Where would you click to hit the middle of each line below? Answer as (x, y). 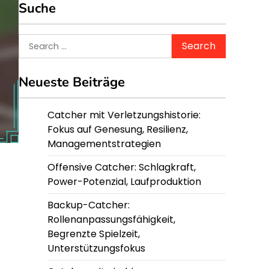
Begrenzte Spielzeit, (94, 234)
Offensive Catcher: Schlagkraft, (122, 167)
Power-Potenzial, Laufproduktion (124, 182)
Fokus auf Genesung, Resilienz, (118, 129)
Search (35, 41)
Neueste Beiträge (72, 82)
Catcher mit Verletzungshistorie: (124, 115)
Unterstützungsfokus (96, 248)
